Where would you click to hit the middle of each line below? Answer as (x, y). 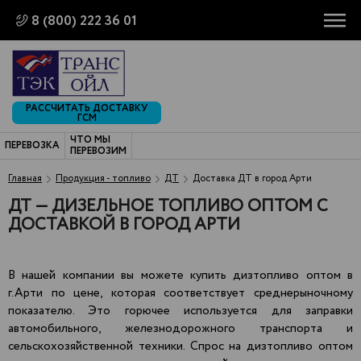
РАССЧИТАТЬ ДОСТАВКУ (87, 108)
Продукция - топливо (103, 178)
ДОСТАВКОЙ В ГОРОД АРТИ (124, 226)
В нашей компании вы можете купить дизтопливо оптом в (180, 276)
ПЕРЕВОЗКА (32, 145)
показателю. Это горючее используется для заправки (180, 311)
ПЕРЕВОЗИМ (98, 151)
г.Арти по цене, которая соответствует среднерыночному (180, 294)
